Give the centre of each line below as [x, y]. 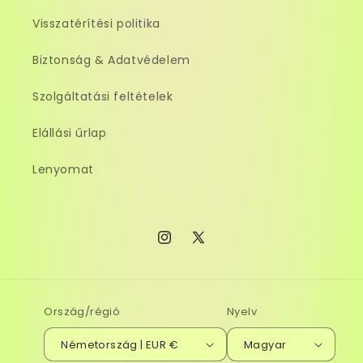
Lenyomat [63, 169]
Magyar [265, 344]
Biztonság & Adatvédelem [111, 60]
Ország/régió [82, 312]
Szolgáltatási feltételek [103, 96]
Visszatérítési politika [96, 23]
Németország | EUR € [174, 344]
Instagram [187, 246]
